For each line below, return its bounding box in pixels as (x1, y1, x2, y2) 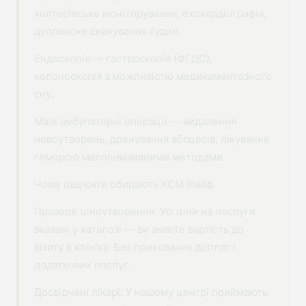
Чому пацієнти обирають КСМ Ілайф (34, 178, 214, 191)
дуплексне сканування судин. (34, 25, 181, 38)
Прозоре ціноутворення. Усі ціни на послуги (34, 205, 255, 218)
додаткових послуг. (34, 258, 130, 271)
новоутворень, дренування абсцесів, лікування (34, 133, 269, 145)
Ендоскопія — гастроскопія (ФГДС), (34, 52, 212, 65)
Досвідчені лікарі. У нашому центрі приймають (34, 286, 268, 298)
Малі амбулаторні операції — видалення (34, 115, 236, 128)
